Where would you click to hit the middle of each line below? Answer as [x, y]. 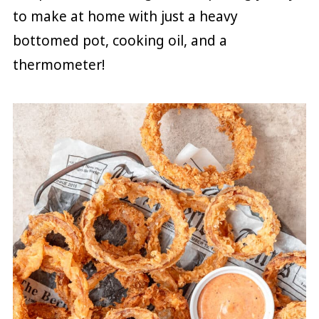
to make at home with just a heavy [125, 16]
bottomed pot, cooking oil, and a [120, 40]
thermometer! [58, 64]
